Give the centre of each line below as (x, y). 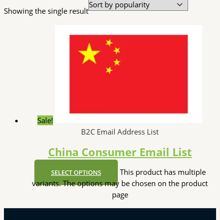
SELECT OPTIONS (76, 173)
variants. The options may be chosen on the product (120, 183)
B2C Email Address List (120, 131)
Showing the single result (46, 11)
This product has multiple (163, 172)
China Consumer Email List (120, 152)
